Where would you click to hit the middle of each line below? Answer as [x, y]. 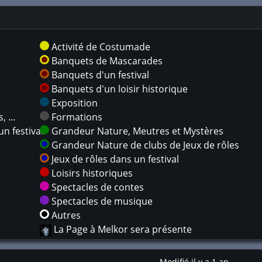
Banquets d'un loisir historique [118, 89]
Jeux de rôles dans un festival [114, 159]
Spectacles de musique [101, 201]
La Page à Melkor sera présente [123, 229]
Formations [76, 117]
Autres [65, 215]
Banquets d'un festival [99, 75]
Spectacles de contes [96, 187]
